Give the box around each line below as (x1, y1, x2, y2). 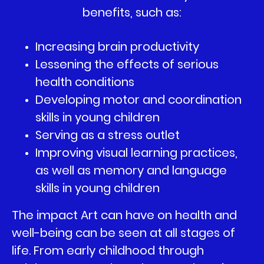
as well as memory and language (35, 162, 227, 179)
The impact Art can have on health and (12, 207, 237, 223)
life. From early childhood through (12, 242, 204, 259)
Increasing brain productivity (35, 38, 199, 55)
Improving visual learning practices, (35, 144, 237, 161)
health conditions (35, 74, 134, 90)
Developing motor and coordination (35, 91, 242, 108)
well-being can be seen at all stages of (12, 225, 235, 241)
